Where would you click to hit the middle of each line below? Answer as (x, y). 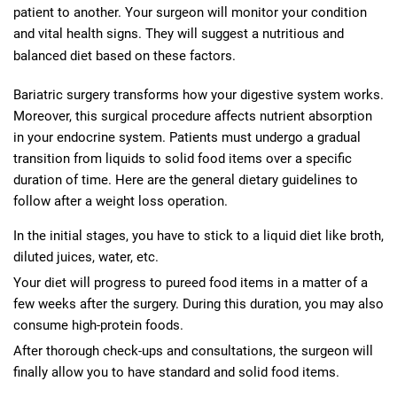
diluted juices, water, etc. (86, 257)
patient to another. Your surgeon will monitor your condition (190, 12)
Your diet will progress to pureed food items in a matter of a (191, 282)
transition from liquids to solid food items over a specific (183, 158)
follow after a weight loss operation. (121, 201)
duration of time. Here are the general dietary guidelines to (186, 179)
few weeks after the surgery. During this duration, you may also (198, 304)
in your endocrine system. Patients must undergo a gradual (187, 137)
